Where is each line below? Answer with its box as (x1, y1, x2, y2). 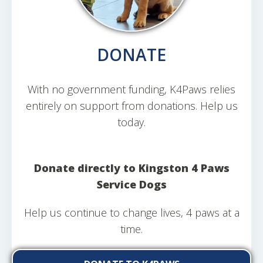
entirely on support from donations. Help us (25, 99, 238, 113)
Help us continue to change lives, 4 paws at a (23, 205, 240, 220)
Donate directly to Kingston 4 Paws (33, 161, 230, 175)
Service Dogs (96, 177, 167, 191)
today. (117, 115, 146, 129)
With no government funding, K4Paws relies (28, 82, 235, 96)
